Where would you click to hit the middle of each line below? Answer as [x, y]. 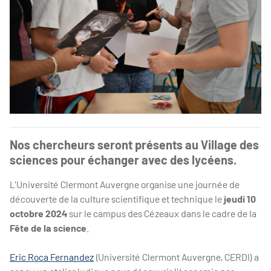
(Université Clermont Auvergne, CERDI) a [176, 257]
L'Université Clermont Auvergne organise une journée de [125, 184]
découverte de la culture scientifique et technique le [117, 199]
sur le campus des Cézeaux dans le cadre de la [162, 214]
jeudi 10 [240, 199]
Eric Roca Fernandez [52, 257]
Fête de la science [48, 228]
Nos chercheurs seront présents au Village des [134, 145]
